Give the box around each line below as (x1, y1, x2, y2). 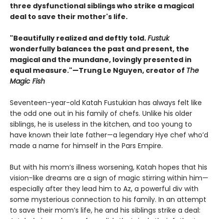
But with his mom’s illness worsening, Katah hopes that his (10, 162, 207, 172)
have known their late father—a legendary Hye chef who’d (10, 130, 208, 140)
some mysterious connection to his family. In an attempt (10, 195, 206, 204)
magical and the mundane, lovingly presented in (10, 55, 192, 65)
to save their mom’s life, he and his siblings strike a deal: (10, 205, 200, 215)
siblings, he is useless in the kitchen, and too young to (10, 119, 192, 129)
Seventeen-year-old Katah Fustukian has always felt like (10, 98, 202, 108)
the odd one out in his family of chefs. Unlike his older (10, 109, 192, 118)
